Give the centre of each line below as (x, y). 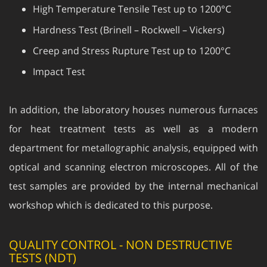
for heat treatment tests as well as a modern (133, 117)
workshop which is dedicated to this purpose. (111, 193)
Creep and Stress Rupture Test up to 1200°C (132, 39)
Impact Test (59, 60)
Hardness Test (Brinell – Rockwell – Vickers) (129, 18)
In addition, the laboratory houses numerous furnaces (133, 98)
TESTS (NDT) (43, 246)
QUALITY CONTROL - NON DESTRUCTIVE (121, 233)
